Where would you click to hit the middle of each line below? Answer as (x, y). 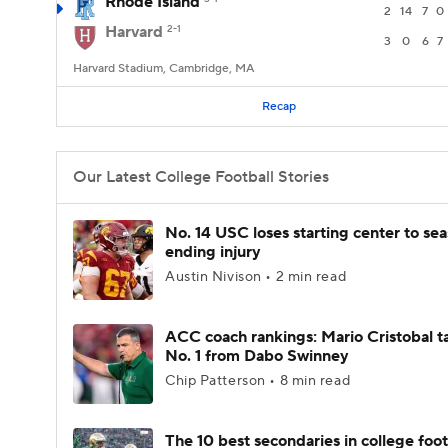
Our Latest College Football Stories (201, 177)
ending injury (213, 252)
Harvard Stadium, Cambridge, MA (164, 68)
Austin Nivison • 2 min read (256, 277)
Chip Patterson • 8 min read (258, 381)
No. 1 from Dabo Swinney (257, 356)
